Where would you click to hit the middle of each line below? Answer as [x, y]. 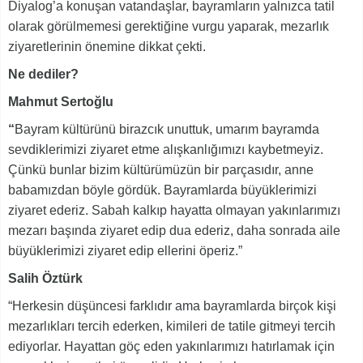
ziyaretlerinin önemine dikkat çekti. [107, 46]
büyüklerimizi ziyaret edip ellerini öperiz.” [125, 250]
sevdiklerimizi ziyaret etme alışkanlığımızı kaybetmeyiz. [166, 149]
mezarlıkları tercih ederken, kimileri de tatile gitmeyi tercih [172, 326]
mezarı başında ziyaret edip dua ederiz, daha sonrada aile [174, 230]
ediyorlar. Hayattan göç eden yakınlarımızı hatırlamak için [171, 346]
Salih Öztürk [45, 278]
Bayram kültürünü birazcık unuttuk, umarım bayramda [167, 129]
